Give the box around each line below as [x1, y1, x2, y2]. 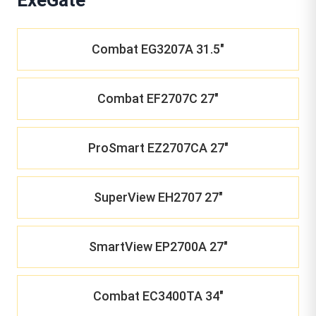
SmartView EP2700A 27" [88, 239, 228, 254]
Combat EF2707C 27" [97, 91, 219, 106]
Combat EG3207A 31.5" [92, 42, 224, 56]
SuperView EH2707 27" [93, 190, 223, 205]
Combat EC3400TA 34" [92, 288, 224, 303]
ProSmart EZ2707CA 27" [87, 140, 229, 155]
